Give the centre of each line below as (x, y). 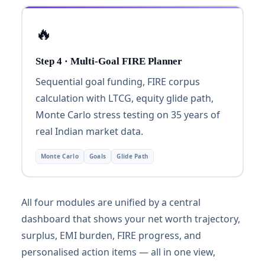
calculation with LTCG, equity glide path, (124, 98)
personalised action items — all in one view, (118, 252)
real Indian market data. (89, 131)
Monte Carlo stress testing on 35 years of (127, 114)
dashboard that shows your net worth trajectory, (131, 219)
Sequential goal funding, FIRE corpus (117, 81)
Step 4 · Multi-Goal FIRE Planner (109, 61)
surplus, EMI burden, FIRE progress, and (111, 235)
